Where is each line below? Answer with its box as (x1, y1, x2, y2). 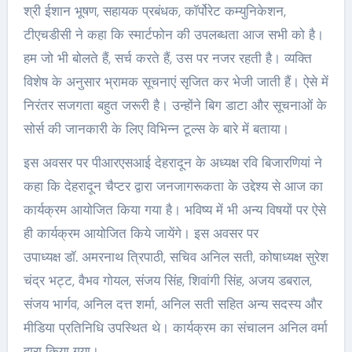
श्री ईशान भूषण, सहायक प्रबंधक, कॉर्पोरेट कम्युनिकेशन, (23, 2, 286, 20)
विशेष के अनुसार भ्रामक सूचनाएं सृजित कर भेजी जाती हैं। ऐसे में (23, 73, 328, 91)
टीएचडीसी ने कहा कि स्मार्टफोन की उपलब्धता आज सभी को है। (23, 26, 324, 44)
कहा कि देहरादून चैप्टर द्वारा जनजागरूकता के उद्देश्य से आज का (23, 178, 323, 196)
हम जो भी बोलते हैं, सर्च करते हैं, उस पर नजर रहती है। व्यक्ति (23, 49, 312, 68)
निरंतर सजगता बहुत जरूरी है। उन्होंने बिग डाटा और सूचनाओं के (23, 97, 327, 115)
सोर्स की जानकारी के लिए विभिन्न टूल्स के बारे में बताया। (23, 120, 289, 138)
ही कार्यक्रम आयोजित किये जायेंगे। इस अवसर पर (23, 225, 258, 243)
